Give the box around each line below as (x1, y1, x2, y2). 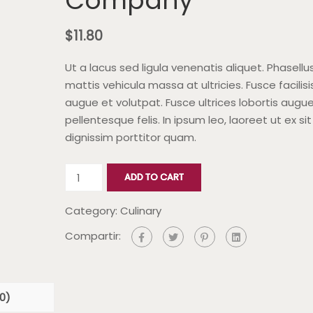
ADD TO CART (124, 170, 184, 184)
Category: (64, 203, 120, 218)
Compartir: (64, 228, 121, 244)
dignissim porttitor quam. (64, 130, 196, 145)
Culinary (119, 203, 161, 218)
